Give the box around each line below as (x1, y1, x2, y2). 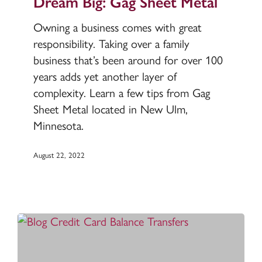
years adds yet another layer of (33, 70, 177, 84)
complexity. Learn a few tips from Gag (33, 86, 210, 101)
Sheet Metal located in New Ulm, (33, 102, 188, 117)
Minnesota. (33, 119, 84, 133)
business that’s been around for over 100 (33, 53, 223, 68)
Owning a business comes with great (33, 20, 202, 35)
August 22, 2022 (33, 150, 85, 160)
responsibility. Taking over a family (33, 37, 189, 51)
